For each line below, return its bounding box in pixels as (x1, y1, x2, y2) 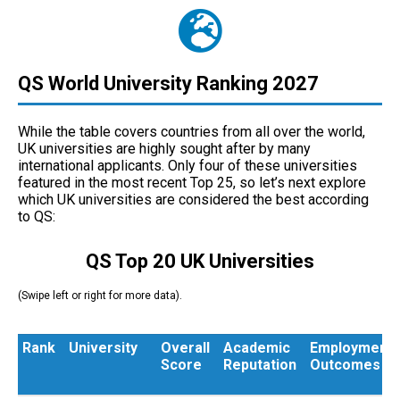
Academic (223, 338, 290, 356)
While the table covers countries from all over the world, (18, 122, 365, 140)
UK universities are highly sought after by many (18, 139, 311, 157)
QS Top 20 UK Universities (86, 249, 314, 272)
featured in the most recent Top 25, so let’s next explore (18, 173, 366, 191)
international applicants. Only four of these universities (18, 156, 357, 174)
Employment (310, 338, 393, 356)
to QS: (18, 207, 55, 225)
